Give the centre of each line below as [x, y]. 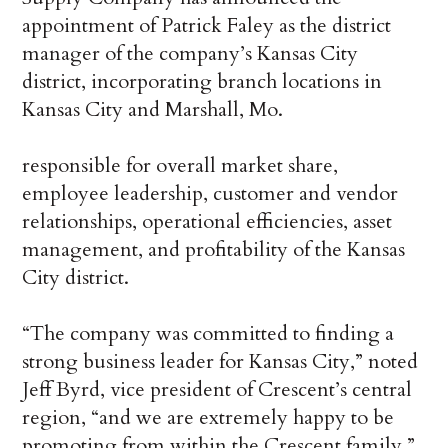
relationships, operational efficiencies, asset [207, 222]
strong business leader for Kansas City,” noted [220, 362]
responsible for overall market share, [180, 166]
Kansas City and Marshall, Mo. [153, 110]
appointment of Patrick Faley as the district [207, 26]
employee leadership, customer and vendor [210, 194]
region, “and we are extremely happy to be [208, 418]
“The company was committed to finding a [208, 334]
